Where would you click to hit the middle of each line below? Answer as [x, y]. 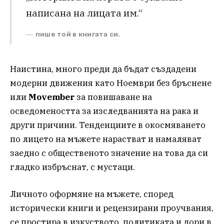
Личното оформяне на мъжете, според [92, 194]
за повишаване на [113, 97]
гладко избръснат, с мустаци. [72, 167]
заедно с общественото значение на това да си [109, 153]
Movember [51, 97]
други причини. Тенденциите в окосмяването [108, 125]
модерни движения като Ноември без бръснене [111, 83]
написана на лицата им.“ [84, 13]
